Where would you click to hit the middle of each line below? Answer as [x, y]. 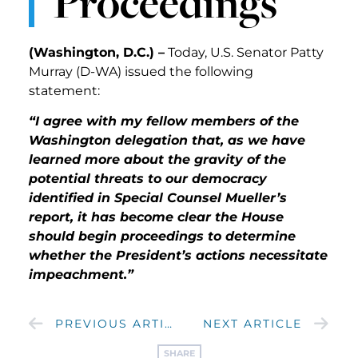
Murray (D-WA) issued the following [141, 72]
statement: [68, 91]
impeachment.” [81, 275]
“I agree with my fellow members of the [164, 121]
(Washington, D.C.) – [97, 53]
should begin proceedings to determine [162, 237]
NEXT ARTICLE [253, 324]
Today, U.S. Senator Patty [244, 53]
